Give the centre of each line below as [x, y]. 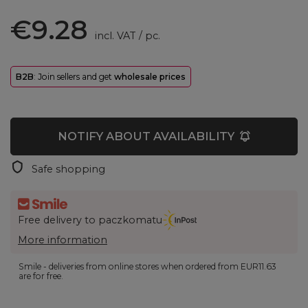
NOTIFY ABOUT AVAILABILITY [146, 136]
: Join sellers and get [74, 76]
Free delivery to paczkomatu [90, 220]
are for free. [41, 276]
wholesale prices [150, 76]
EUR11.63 [259, 267]
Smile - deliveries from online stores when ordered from [130, 267]
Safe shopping [68, 169]
